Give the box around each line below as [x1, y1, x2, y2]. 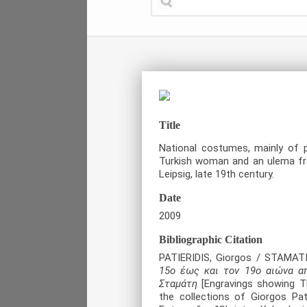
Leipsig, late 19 [159, 167, 226, 180]
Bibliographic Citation [159, 233, 262, 245]
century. [236, 167, 274, 180]
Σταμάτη [159, 277, 197, 290]
